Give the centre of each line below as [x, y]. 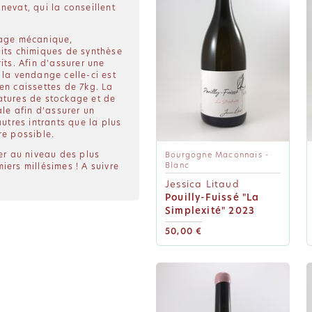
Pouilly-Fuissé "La [212, 198]
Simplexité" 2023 [210, 211]
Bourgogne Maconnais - [217, 155]
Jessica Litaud [202, 185]
